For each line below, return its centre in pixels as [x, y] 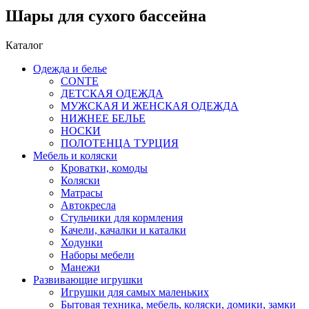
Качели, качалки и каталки [123, 230]
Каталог [24, 45]
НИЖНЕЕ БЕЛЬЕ [103, 118]
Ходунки [82, 242]
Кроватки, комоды [104, 168]
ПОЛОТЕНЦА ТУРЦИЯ [120, 143]
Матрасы [82, 192]
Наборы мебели [98, 255]
